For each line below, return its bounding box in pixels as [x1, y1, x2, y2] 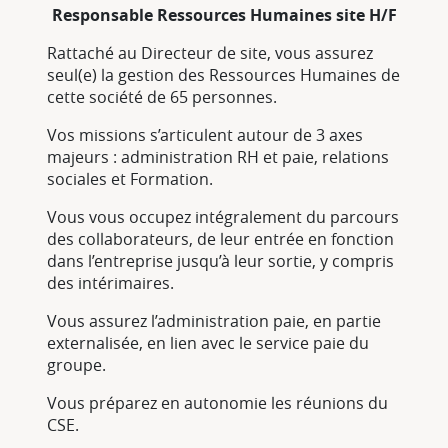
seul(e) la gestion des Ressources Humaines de [47, 64, 400, 87]
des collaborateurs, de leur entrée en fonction [47, 228, 394, 251]
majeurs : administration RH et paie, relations [47, 146, 389, 169]
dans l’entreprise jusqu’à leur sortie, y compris [47, 250, 394, 273]
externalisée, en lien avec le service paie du [47, 332, 369, 355]
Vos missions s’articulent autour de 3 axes [47, 124, 363, 147]
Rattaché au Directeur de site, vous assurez [47, 42, 373, 65]
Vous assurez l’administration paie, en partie [47, 310, 381, 333]
